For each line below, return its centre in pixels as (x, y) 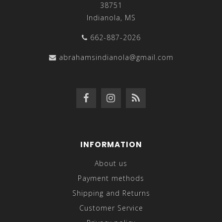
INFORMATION (111, 145)
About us (111, 164)
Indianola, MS (111, 18)
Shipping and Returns (111, 193)
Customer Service (111, 208)
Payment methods (111, 178)
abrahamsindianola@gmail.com (116, 57)
